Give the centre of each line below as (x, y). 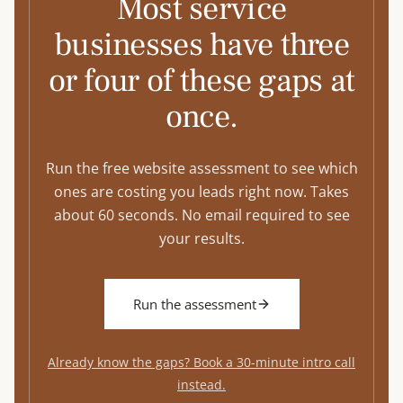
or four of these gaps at (201, 81)
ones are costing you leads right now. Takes (201, 192)
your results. (201, 238)
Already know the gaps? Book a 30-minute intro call (201, 362)
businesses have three (201, 45)
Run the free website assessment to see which (201, 168)
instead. (201, 385)
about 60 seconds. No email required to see (201, 215)
